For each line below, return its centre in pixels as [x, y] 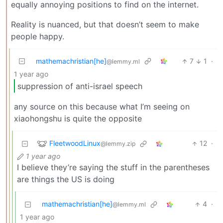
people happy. [38, 37]
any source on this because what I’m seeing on [102, 107]
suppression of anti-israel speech [80, 86]
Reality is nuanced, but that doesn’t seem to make [105, 25]
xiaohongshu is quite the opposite [78, 119]
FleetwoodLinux [75, 143]
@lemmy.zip [118, 143]
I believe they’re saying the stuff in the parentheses [113, 167]
